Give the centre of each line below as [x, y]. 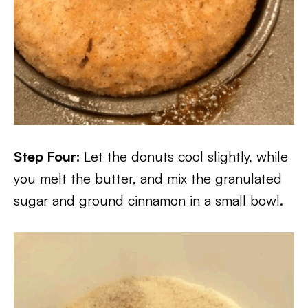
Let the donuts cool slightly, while [186, 156]
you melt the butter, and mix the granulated [148, 178]
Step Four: [49, 156]
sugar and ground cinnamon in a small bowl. [148, 200]
